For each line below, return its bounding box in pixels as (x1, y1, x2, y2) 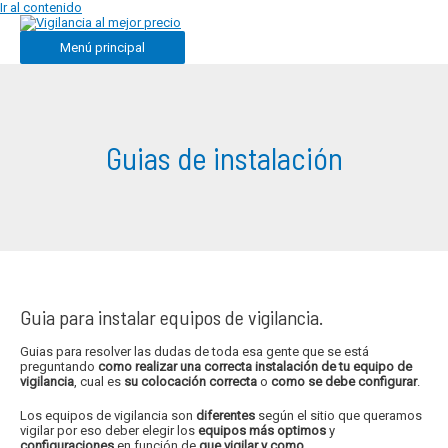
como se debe (271, 373, 356, 389)
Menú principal (60, 40, 145, 55)
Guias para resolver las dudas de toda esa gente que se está (20, 343, 370, 359)
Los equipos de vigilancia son (20, 408, 197, 424)
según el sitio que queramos (255, 408, 423, 424)
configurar (355, 373, 418, 389)
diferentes (196, 408, 256, 424)
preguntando (20, 358, 99, 374)
